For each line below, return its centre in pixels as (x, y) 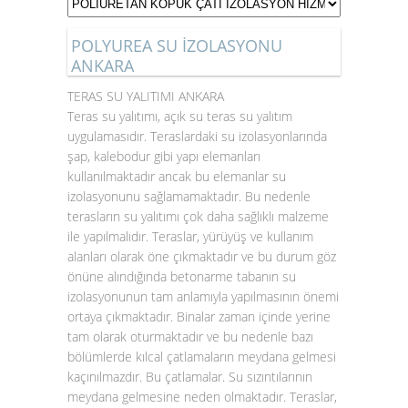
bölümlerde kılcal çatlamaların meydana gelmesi (202, 357)
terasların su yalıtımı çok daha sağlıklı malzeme (198, 216)
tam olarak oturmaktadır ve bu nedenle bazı (190, 337)
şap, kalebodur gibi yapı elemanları (164, 156)
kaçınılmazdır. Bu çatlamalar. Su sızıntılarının (190, 377)
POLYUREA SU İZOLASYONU (177, 46)
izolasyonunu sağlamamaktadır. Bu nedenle (189, 196)
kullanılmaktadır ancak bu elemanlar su (177, 176)
